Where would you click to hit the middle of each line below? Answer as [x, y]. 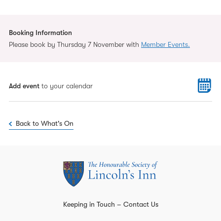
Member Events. [166, 44]
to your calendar [66, 86]
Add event [24, 86]
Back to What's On [45, 123]
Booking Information [40, 33]
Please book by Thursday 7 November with [75, 44]
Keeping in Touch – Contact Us [110, 204]
